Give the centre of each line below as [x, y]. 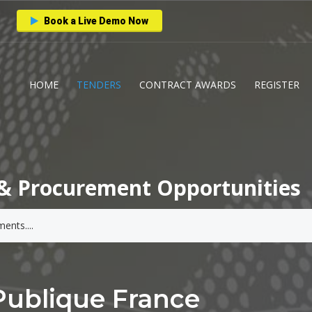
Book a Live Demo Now [95, 21]
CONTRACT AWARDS [188, 85]
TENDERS [99, 85]
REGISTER [277, 85]
